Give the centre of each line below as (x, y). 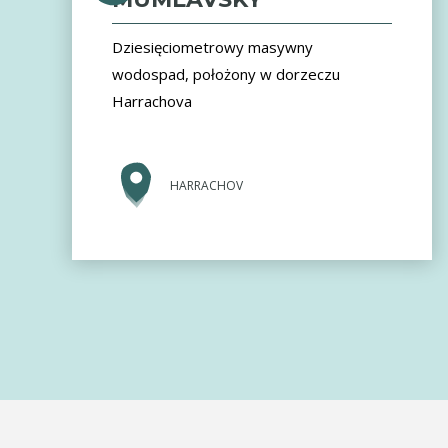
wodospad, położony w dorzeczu (226, 74)
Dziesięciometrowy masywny (212, 47)
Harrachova (152, 101)
